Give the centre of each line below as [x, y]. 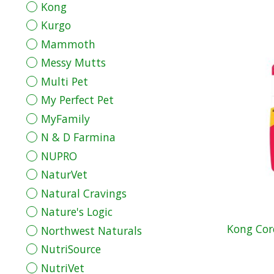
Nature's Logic [76, 212]
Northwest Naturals [91, 230]
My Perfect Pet [77, 100]
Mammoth [68, 44]
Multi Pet [64, 81]
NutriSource [71, 249]
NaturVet [64, 175]
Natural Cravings [83, 193]
